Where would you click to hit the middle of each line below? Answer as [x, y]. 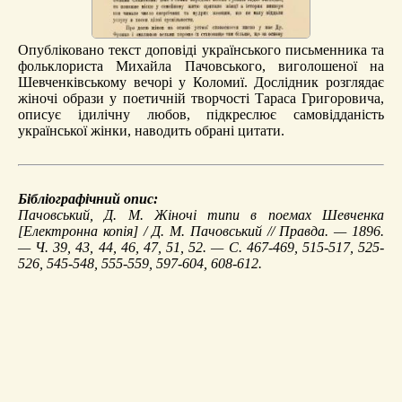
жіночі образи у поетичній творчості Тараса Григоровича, [201, 98]
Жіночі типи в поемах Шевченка [269, 214]
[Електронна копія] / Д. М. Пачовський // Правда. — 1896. [201, 231]
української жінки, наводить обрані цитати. [151, 130]
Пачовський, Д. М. [86, 214]
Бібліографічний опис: [88, 198]
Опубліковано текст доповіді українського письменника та [201, 49]
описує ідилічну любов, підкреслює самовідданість [201, 114]
